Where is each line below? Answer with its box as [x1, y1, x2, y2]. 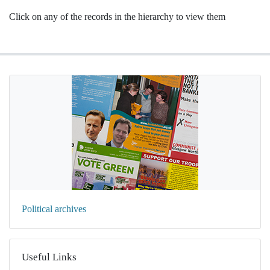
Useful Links [22, 251, 77, 263]
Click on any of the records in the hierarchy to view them [9, 11, 225, 22]
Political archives [22, 204, 86, 214]
